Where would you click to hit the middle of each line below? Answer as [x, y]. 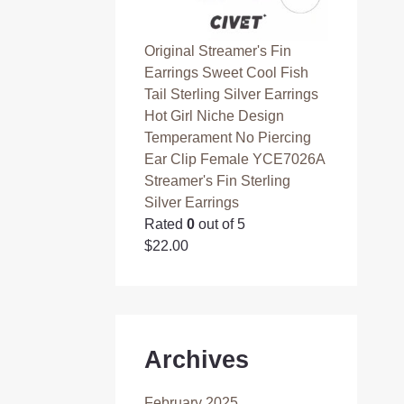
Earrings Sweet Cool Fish [227, 72]
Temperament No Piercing [228, 137]
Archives [197, 359]
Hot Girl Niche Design [215, 115]
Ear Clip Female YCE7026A [235, 159]
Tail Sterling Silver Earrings [232, 94]
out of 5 [220, 224]
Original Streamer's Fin [218, 50]
